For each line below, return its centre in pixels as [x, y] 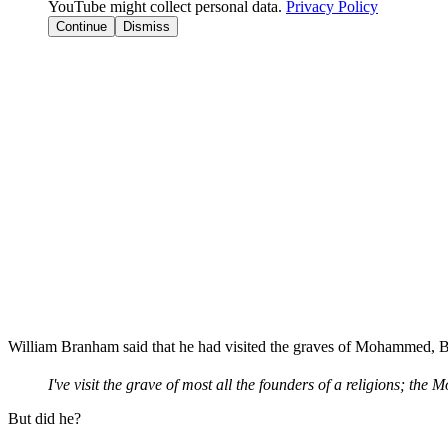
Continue [81, 26]
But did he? [44, 419]
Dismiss [146, 26]
